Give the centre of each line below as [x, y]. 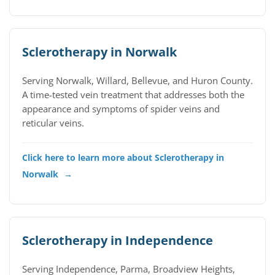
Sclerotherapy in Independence [118, 240]
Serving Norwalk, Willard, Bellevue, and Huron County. [137, 81]
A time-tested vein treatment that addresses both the [133, 95]
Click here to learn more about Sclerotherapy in [123, 157]
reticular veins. [53, 123]
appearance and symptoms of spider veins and [121, 109]
